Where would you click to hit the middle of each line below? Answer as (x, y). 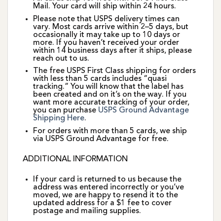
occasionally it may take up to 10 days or (106, 35)
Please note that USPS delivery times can (106, 19)
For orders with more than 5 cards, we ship (110, 131)
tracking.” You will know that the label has (108, 87)
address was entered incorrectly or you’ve (108, 188)
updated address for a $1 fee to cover (102, 203)
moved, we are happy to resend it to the (105, 196)
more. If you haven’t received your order (106, 43)
